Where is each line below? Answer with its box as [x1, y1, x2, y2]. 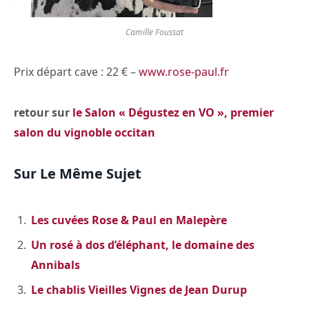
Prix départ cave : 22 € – [14, 64, 139, 80]
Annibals [31, 257, 80, 273]
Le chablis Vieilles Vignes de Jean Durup [31, 282, 247, 298]
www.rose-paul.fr [139, 64, 229, 80]
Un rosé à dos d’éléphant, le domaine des [31, 237, 255, 253]
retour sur [14, 104, 70, 120]
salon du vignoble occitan [14, 124, 155, 140]
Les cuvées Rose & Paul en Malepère [31, 212, 227, 228]
